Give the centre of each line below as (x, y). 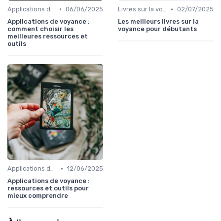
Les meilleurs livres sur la (158, 22)
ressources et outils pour (48, 188)
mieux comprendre (38, 196)
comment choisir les (40, 29)
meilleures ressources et (48, 37)
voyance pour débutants (157, 29)
